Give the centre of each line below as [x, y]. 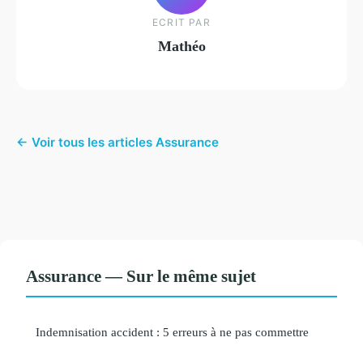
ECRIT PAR [181, 22]
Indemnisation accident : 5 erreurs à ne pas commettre [172, 332]
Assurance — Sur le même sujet [141, 276]
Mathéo [181, 46]
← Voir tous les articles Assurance [117, 143]
